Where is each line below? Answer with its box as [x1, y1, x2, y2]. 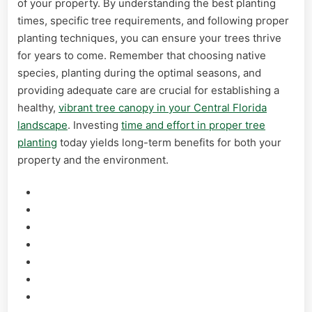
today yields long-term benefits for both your [57, 135, 281, 149]
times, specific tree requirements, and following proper [17, 13, 289, 27]
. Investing [68, 118, 121, 132]
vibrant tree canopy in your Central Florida [58, 100, 267, 114]
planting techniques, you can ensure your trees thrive [17, 31, 281, 45]
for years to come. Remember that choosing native [17, 48, 266, 62]
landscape [17, 118, 68, 132]
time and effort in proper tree [121, 118, 265, 132]
